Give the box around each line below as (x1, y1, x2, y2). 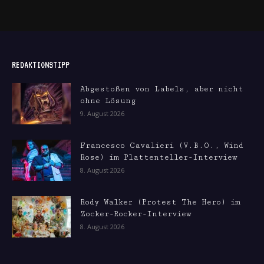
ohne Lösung (80, 96, 136, 105)
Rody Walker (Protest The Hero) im (80, 197, 240, 207)
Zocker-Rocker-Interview (80, 209, 191, 219)
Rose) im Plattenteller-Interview (80, 153, 237, 162)
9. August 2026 (80, 109, 124, 118)
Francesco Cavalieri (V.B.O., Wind (80, 141, 243, 150)
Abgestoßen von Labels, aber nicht (80, 84, 243, 94)
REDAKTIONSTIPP (12, 60, 70, 70)
